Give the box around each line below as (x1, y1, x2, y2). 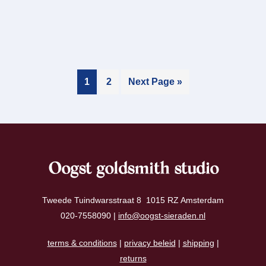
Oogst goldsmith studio (47, 161, 218, 178)
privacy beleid (123, 237, 176, 248)
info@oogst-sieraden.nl (118, 210, 205, 220)
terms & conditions (47, 237, 117, 248)
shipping (182, 237, 214, 248)
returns (119, 253, 147, 263)
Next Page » (128, 76, 182, 87)
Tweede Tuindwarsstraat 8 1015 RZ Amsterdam (42, 195, 224, 205)
